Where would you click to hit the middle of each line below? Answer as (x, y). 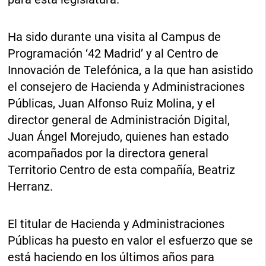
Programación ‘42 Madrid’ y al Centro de (113, 53)
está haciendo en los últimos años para (111, 257)
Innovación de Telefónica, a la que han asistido (131, 70)
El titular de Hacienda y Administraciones (116, 224)
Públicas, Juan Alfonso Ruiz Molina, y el (112, 103)
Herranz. (31, 186)
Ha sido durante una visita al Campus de (115, 37)
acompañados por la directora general (108, 153)
